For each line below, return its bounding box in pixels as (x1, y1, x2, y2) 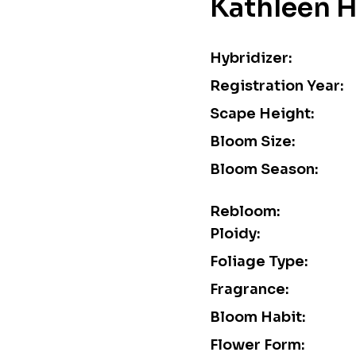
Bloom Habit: (210, 308, 306, 326)
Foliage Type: (210, 253, 308, 270)
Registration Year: (210, 77, 344, 95)
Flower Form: (210, 336, 305, 354)
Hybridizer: (210, 49, 292, 67)
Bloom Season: (210, 161, 319, 178)
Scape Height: (210, 105, 315, 122)
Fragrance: (210, 281, 289, 298)
